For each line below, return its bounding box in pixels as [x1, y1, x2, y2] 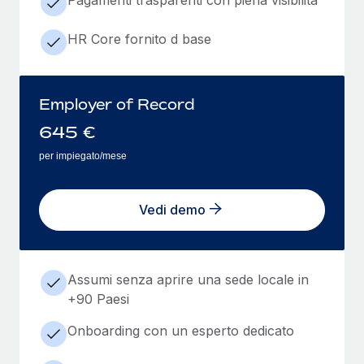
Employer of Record [39, 94, 195, 113]
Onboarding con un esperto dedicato [67, 322, 294, 339]
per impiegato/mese [39, 149, 127, 162]
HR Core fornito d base [67, 30, 211, 47]
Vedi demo [139, 201, 206, 219]
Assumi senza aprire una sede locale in [67, 271, 309, 288]
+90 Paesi [67, 290, 129, 307]
